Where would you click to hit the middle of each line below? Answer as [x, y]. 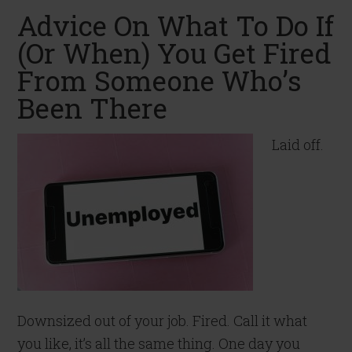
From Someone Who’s [160, 80]
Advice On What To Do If [176, 25]
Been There [93, 108]
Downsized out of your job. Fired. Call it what [163, 321]
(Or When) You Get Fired [175, 53]
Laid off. [298, 145]
